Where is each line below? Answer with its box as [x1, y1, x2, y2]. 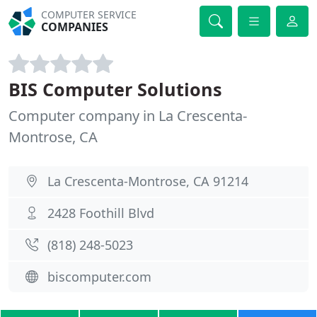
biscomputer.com [47, 268, 151, 285]
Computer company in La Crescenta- [8, 106, 247, 125]
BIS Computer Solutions [8, 77, 222, 101]
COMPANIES [41, 19, 109, 35]
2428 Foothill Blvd [47, 204, 154, 221]
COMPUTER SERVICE [41, 8, 137, 21]
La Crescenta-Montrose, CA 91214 [47, 173, 248, 190]
